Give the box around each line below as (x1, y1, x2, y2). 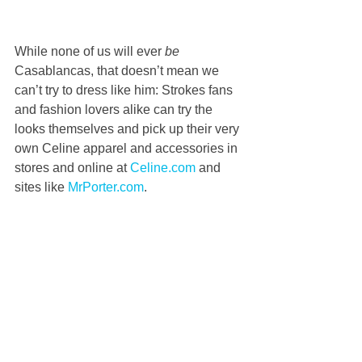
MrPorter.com (68, 180, 144, 195)
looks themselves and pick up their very (15, 122, 242, 137)
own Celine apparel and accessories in (15, 141, 241, 156)
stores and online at (15, 161, 130, 175)
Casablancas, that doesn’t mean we (15, 64, 222, 78)
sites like (15, 180, 68, 195)
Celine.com (130, 161, 196, 175)
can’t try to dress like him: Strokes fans (15, 83, 236, 98)
